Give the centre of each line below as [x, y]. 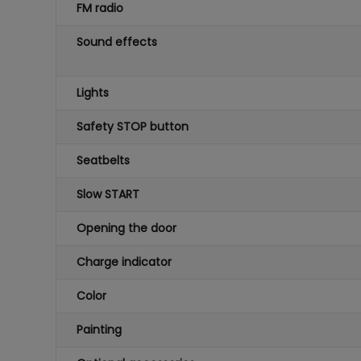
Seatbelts [103, 160]
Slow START [108, 194]
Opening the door [126, 228]
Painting [99, 330]
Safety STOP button [132, 127]
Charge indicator [124, 262]
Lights [92, 93]
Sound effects [116, 42]
